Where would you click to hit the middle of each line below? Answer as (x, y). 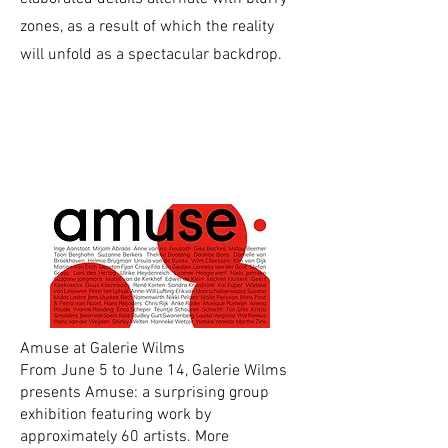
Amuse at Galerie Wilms (102, 348)
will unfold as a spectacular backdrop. (151, 54)
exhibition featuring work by (115, 414)
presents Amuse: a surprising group (144, 392)
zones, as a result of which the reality (147, 26)
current (95, 133)
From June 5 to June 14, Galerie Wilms (153, 370)
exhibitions (127, 163)
